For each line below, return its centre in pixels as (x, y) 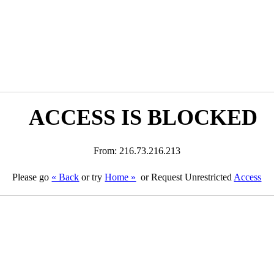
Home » (120, 177)
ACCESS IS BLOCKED (143, 117)
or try (92, 177)
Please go (32, 177)
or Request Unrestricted (186, 177)
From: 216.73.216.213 (137, 151)
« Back (65, 177)
